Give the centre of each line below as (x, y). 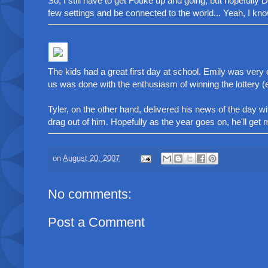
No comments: (90, 194)
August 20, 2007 (91, 158)
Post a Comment (96, 223)
